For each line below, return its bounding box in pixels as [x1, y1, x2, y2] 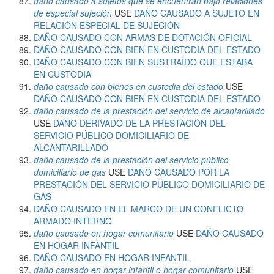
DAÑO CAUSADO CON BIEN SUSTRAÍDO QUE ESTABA [34, 56, 253, 68]
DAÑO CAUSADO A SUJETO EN [134, 7, 259, 19]
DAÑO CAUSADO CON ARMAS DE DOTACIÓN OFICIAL [34, 31, 252, 43]
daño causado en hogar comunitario [34, 227, 174, 239]
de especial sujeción [34, 7, 112, 19]
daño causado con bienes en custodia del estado [34, 80, 223, 92]
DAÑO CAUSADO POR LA [128, 166, 229, 178]
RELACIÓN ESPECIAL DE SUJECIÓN [34, 19, 180, 31]
